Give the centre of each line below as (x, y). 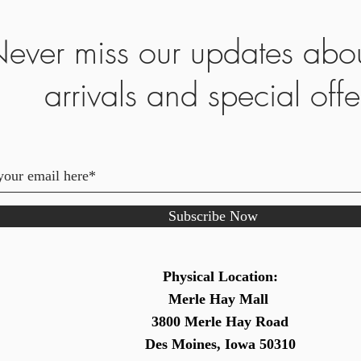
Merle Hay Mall (220, 299)
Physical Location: (220, 276)
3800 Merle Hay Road (220, 322)
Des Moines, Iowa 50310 (220, 344)
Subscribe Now (213, 216)
